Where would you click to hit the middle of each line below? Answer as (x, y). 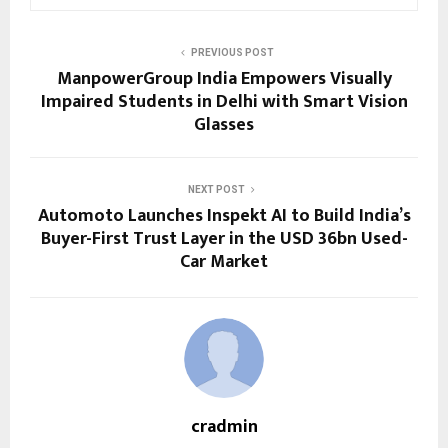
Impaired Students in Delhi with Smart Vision (224, 101)
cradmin (224, 426)
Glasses (224, 124)
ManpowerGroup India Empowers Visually (224, 78)
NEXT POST (216, 189)
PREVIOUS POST (232, 52)
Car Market (224, 261)
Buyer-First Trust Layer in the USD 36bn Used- (224, 238)
